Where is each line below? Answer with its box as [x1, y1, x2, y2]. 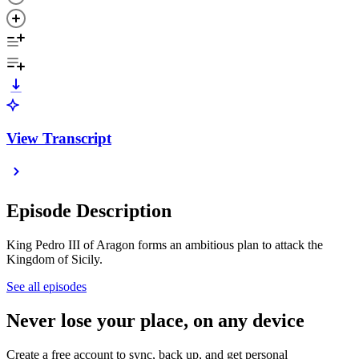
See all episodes [6, 280, 87, 294]
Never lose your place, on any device [6, 310, 305, 332]
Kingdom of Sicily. [6, 252, 103, 267]
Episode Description [6, 200, 171, 222]
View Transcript [6, 129, 111, 147]
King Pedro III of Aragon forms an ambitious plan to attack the [6, 238, 323, 252]
